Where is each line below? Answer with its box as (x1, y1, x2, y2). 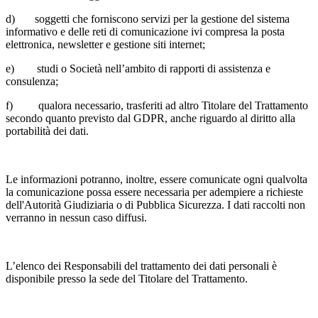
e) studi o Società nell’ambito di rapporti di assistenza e (6, 62, 270, 75)
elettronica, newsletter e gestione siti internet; (6, 38, 205, 50)
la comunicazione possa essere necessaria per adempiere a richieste (6, 185, 303, 198)
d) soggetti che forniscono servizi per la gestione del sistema (6, 12, 290, 25)
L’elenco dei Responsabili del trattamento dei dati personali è (6, 259, 277, 272)
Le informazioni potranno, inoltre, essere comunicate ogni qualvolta (6, 172, 307, 185)
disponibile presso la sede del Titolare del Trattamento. (6, 272, 248, 285)
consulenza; (6, 75, 58, 87)
